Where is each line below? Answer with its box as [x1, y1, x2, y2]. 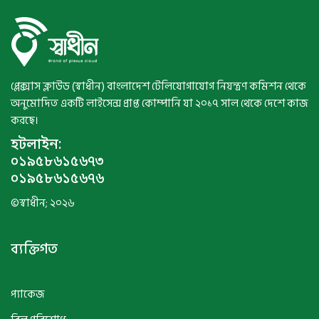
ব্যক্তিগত [11, 237, 58, 261]
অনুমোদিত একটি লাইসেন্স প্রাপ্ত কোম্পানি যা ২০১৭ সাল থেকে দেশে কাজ [11, 94, 308, 113]
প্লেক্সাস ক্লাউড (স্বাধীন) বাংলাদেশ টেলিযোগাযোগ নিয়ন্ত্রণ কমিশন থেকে [11, 77, 306, 95]
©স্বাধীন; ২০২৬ [11, 194, 75, 212]
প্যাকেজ [11, 285, 45, 303]
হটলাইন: [11, 135, 62, 155]
